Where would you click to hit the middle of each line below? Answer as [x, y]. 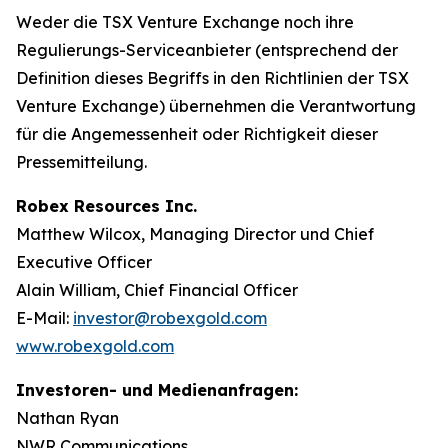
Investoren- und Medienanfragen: [157, 389]
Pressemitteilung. [81, 161]
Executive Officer [84, 261]
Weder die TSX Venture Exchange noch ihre [185, 21]
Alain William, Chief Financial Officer [157, 289]
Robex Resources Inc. [106, 205]
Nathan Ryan [67, 417]
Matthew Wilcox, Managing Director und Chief [195, 233]
